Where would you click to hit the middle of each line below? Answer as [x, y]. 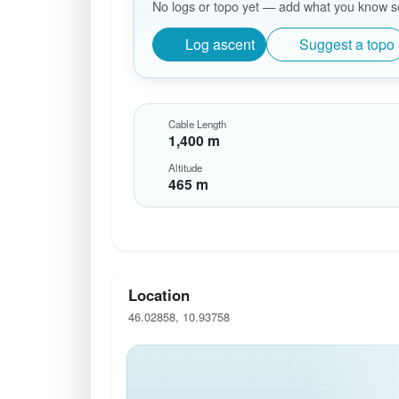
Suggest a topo [347, 44]
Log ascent [220, 44]
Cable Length [197, 124]
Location [159, 295]
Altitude [185, 168]
